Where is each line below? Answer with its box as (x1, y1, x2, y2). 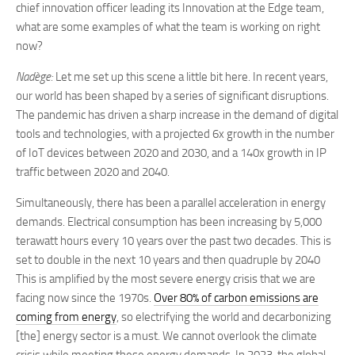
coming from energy (16, 310, 116, 324)
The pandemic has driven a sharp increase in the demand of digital (16, 108, 338, 122)
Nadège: (16, 70, 53, 84)
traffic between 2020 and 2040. (16, 165, 172, 179)
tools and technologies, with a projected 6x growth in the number (16, 127, 334, 141)
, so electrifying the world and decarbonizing (116, 310, 331, 324)
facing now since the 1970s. (16, 291, 154, 305)
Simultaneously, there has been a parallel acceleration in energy (16, 196, 326, 210)
